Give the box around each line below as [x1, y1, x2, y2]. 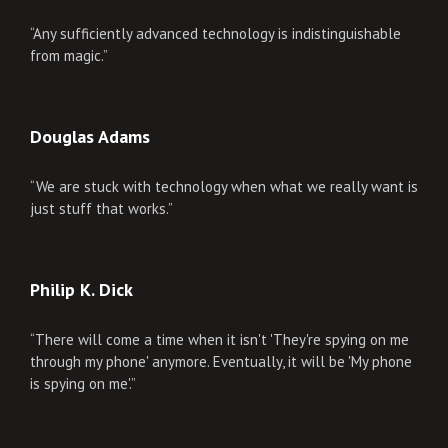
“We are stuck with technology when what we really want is [30, 177, 418, 196]
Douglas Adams [30, 125, 150, 148]
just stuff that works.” [30, 199, 173, 218]
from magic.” [30, 46, 108, 65]
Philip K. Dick [30, 278, 133, 301]
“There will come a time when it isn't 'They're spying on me [30, 330, 409, 349]
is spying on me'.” [30, 374, 136, 393]
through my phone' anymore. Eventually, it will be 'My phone [30, 352, 412, 371]
